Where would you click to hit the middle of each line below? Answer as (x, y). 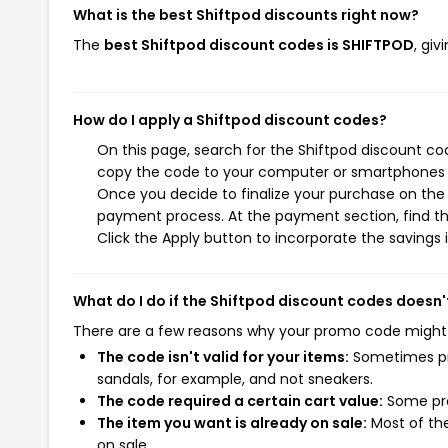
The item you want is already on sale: (232, 423)
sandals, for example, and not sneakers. (235, 379)
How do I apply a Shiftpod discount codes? (230, 120)
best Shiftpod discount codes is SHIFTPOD (259, 45)
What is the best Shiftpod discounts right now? (246, 15)
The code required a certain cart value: (240, 401)
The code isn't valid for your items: (223, 357)
